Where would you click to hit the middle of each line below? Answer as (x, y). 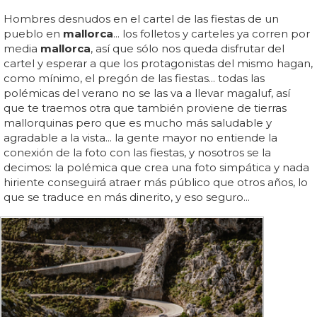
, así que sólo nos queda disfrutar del (188, 48)
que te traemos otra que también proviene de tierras (145, 108)
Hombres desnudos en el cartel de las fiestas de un (141, 18)
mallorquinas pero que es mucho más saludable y (138, 122)
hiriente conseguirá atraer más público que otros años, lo (156, 182)
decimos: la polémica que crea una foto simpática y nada (156, 167)
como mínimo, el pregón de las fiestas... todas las (134, 78)
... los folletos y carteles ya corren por (212, 33)
